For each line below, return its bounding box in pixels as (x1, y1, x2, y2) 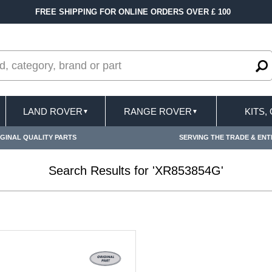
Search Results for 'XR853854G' (49, 164, 223, 177)
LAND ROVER (22, 106, 83, 117)
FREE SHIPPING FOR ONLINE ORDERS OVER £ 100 (35, 7, 231, 16)
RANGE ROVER (124, 106, 192, 117)
